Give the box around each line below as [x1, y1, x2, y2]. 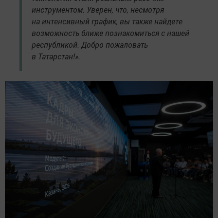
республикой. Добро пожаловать [32, 39, 148, 50]
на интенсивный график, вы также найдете [32, 16, 182, 26]
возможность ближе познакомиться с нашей [32, 27, 189, 38]
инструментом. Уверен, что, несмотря [32, 4, 164, 15]
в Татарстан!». [32, 51, 80, 61]
